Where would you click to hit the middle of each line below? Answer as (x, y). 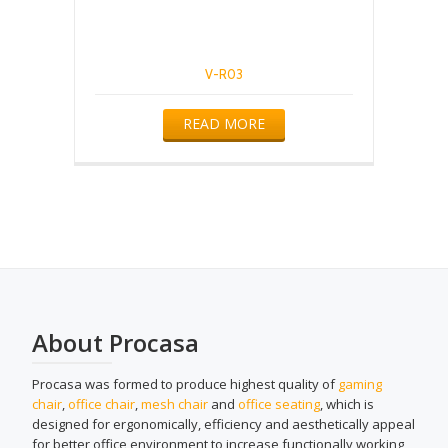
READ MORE (224, 123)
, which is (347, 404)
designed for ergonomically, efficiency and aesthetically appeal (223, 424)
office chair (101, 404)
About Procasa (115, 342)
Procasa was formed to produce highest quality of (185, 384)
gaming (360, 384)
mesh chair (174, 404)
